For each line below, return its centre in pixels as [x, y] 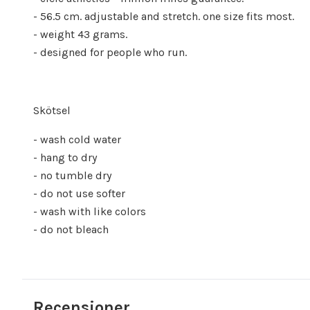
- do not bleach [71, 229]
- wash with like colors [90, 211]
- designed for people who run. [110, 52]
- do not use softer [79, 193]
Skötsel [52, 110]
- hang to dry [65, 157]
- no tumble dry [72, 175]
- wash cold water [77, 139]
